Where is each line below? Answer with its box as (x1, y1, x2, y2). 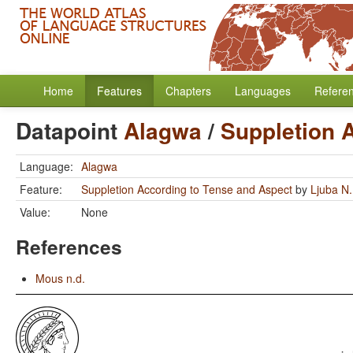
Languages (235, 83, 291, 98)
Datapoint (16, 114, 124, 147)
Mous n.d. (35, 270, 85, 286)
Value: (20, 204, 50, 220)
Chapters (165, 83, 211, 98)
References (16, 232, 122, 261)
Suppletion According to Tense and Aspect (81, 181, 292, 197)
